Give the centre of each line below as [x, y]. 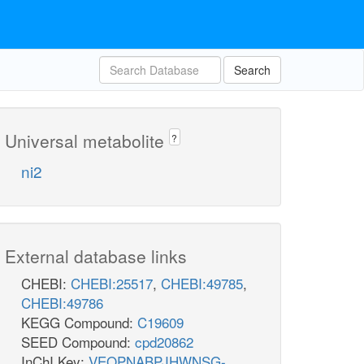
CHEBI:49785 [202, 284]
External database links [96, 256]
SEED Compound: [78, 342]
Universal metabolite [87, 141]
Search [252, 70]
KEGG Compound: [79, 323]
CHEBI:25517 [112, 284]
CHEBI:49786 [62, 303]
